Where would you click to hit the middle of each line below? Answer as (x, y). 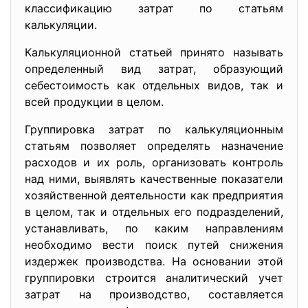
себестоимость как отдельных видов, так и (154, 85)
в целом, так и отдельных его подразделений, (154, 212)
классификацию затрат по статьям (154, 8)
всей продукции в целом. (94, 102)
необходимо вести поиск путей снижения (154, 245)
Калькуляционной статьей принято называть (154, 52)
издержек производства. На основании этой (154, 261)
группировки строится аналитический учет (154, 278)
